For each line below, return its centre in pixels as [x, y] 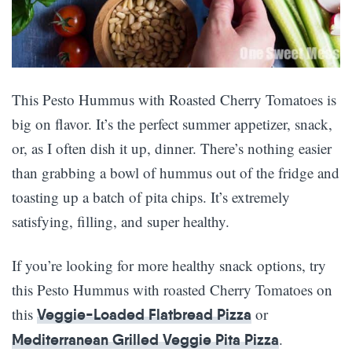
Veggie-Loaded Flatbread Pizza [144, 314]
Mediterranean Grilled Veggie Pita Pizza [145, 339]
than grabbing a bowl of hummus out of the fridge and [176, 172]
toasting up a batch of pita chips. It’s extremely [151, 196]
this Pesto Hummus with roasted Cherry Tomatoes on [172, 289]
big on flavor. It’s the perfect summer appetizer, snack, [172, 123]
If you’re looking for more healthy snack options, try [169, 265]
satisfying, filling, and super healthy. [121, 221]
